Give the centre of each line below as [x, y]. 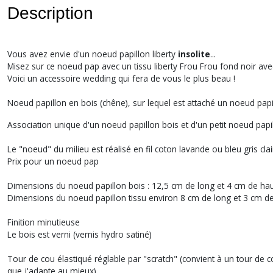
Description [50, 13]
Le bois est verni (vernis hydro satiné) [80, 234]
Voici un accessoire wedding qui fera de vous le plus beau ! [121, 78]
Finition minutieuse [44, 222]
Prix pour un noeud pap [53, 161]
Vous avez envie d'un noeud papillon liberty [93, 54]
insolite [194, 54]
